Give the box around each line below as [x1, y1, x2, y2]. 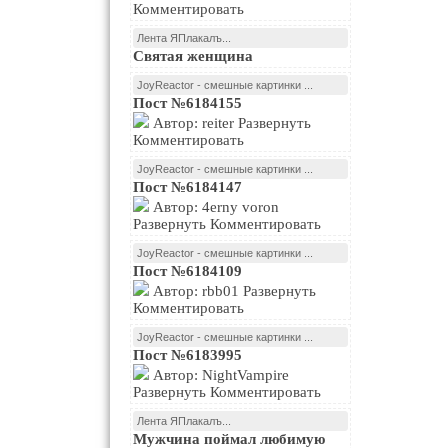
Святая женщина [133, 48, 253, 64]
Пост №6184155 [133, 95, 242, 111]
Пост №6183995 [133, 347, 242, 363]
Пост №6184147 [133, 179, 242, 195]
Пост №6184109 [133, 263, 242, 279]
